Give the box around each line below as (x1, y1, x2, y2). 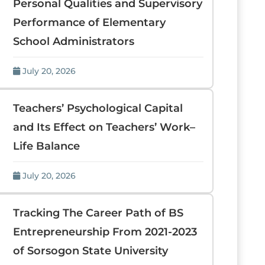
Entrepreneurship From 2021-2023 (12, 225, 197, 238)
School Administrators (12, 35, 134, 48)
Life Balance (12, 140, 80, 153)
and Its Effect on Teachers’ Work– (12, 121, 195, 134)
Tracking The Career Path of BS (12, 206, 183, 219)
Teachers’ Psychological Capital (12, 102, 183, 115)
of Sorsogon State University (12, 244, 168, 257)
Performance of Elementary (12, 16, 166, 29)
